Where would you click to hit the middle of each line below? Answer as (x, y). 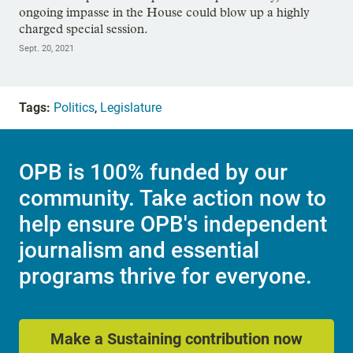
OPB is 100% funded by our (153, 172)
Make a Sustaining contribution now (176, 339)
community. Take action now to (173, 198)
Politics (74, 107)
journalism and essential (139, 250)
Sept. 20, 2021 (46, 48)
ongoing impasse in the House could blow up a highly (164, 12)
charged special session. (84, 28)
